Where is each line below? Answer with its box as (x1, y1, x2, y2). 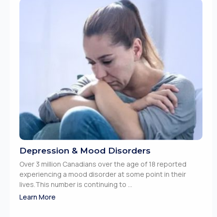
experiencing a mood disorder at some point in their (19, 169, 186, 179)
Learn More (19, 192, 56, 201)
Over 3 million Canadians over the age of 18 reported (19, 159, 186, 169)
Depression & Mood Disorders (19, 145, 151, 155)
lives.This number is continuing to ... (19, 179, 132, 189)
